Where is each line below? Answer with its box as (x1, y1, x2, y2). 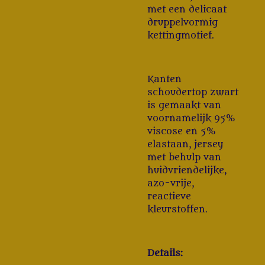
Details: (147, 248, 183, 259)
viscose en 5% (147, 126, 216, 137)
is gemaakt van (147, 100, 221, 111)
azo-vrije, (147, 178, 194, 189)
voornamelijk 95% (147, 113, 235, 124)
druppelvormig (147, 17, 218, 28)
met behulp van (147, 152, 221, 163)
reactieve (147, 191, 191, 202)
